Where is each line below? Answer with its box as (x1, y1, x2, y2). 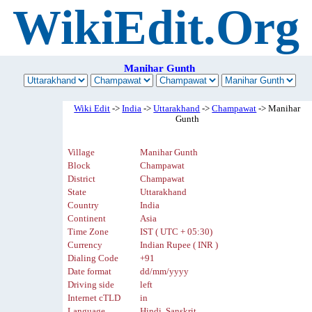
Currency (68, 240, 103, 251)
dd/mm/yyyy (140, 267, 189, 277)
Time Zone (68, 227, 109, 237)
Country (68, 201, 100, 211)
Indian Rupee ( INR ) (140, 240, 219, 251)
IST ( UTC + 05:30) (140, 227, 213, 237)
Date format (68, 267, 112, 277)
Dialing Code (68, 253, 119, 264)
